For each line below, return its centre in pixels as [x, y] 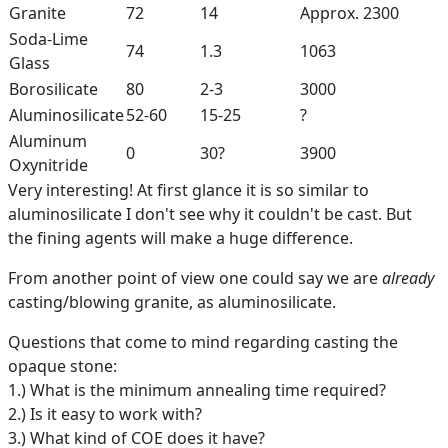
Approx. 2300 [349, 13]
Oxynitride [48, 165]
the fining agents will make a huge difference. [180, 238]
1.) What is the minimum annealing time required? [197, 390]
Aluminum [48, 141]
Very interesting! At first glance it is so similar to [188, 190]
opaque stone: [62, 366]
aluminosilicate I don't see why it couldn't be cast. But [210, 214]
